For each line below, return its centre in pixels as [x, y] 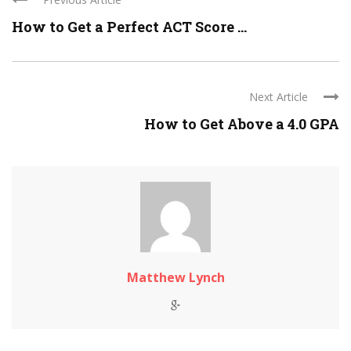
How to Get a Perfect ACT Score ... [129, 27]
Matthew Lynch [175, 278]
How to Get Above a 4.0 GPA [242, 124]
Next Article [279, 97]
